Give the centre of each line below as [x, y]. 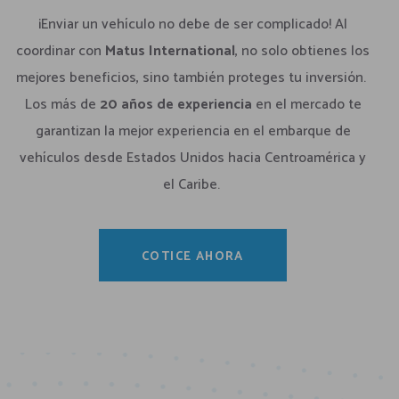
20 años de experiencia [175, 104]
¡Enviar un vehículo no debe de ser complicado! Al [193, 24]
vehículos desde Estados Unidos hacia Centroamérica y [193, 158]
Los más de [62, 104]
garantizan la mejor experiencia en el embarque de [193, 131]
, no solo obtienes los [302, 51]
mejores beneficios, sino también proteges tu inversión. [193, 77]
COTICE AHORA [193, 257]
